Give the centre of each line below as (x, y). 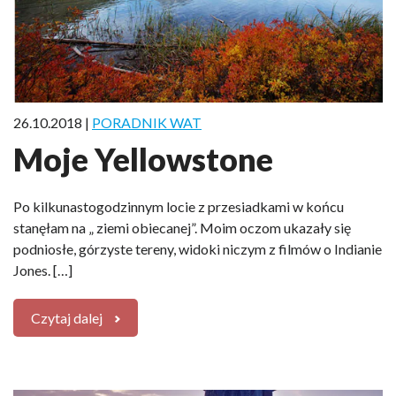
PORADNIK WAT (147, 122)
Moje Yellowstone (143, 159)
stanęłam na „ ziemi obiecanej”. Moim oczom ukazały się (182, 227)
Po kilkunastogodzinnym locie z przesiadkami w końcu (179, 206)
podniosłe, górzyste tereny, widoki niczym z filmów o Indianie (198, 248)
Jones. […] (43, 270)
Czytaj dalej (67, 317)
